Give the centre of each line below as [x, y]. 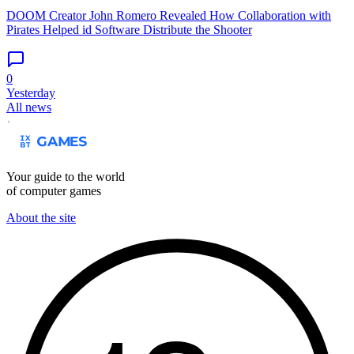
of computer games [54, 190]
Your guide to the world [66, 176]
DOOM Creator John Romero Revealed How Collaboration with [169, 15]
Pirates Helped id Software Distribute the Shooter [129, 29]
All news [29, 107]
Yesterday [31, 92]
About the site [41, 217]
